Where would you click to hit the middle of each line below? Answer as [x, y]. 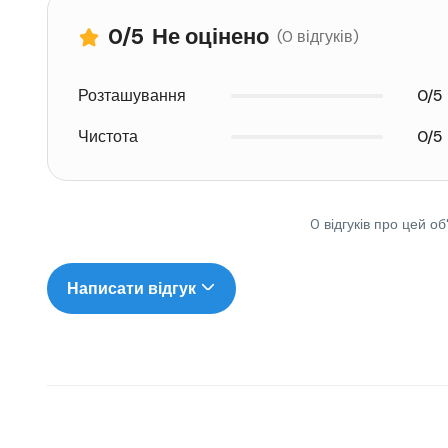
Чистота [108, 136]
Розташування [132, 95]
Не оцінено [210, 36]
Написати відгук [133, 288]
